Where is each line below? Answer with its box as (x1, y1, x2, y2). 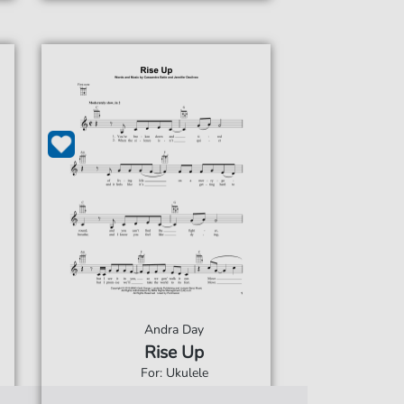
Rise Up (144, 341, 205, 364)
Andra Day (144, 321, 205, 338)
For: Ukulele (140, 364, 208, 381)
